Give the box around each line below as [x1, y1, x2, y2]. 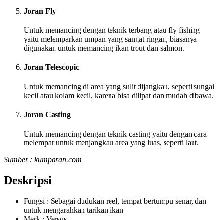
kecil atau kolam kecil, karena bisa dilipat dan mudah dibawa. [24, 91, 214, 100]
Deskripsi [4, 174, 52, 187]
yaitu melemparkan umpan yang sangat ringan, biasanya [24, 35, 197, 44]
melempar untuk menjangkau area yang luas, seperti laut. [24, 138, 199, 147]
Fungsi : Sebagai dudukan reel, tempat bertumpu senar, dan [24, 197, 206, 206]
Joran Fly [24, 6, 56, 15]
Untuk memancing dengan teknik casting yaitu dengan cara [24, 130, 207, 138]
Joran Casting [24, 110, 71, 119]
